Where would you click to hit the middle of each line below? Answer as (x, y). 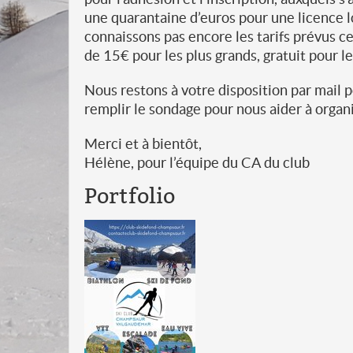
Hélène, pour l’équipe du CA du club (197, 163)
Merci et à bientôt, (143, 144)
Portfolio (130, 196)
